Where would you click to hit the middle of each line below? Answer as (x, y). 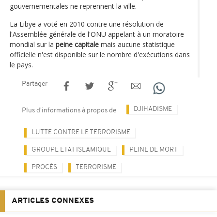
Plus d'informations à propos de (69, 110)
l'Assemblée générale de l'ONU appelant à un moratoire (97, 34)
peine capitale (77, 44)
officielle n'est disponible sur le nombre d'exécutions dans (100, 54)
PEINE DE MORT (154, 150)
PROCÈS (44, 167)
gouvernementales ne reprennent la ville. (73, 6)
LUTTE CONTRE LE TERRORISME (81, 132)
